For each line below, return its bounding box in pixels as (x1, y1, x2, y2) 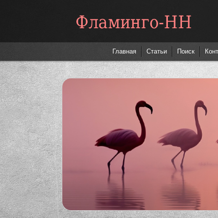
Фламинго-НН (103, 32, 164, 43)
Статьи (146, 48, 167, 55)
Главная (112, 48, 136, 55)
